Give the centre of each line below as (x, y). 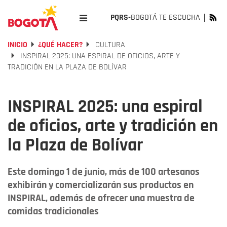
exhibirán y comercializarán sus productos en (101, 185)
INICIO (17, 45)
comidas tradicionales (53, 211)
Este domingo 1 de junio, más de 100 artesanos (104, 172)
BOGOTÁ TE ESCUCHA (165, 17)
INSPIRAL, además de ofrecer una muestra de (101, 198)
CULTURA (109, 45)
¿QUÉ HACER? (60, 45)
